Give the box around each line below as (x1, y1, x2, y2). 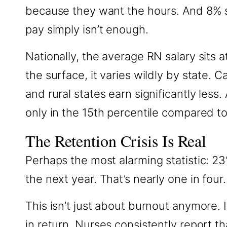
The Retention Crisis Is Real (25, 130, 207, 152)
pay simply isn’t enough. (25, 23, 148, 36)
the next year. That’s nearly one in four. (25, 172, 226, 185)
